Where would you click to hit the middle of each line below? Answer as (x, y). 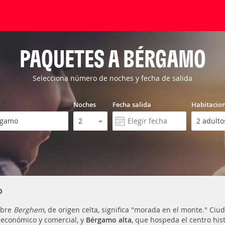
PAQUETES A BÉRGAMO (113, 58)
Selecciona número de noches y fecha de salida (113, 78)
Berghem (29, 210)
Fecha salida (132, 104)
